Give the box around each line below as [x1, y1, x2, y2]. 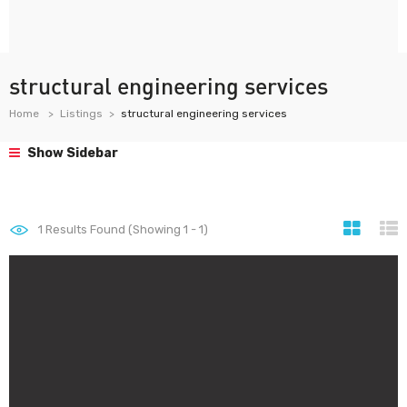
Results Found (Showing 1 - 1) [43, 223, 208, 236]
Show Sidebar [25, 145, 118, 161]
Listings [60, 107, 103, 120]
